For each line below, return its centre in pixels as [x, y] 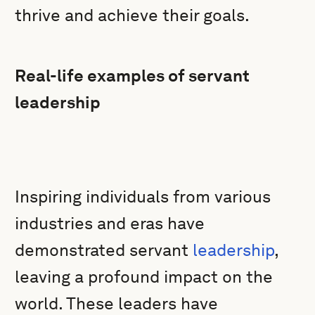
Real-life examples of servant [133, 76]
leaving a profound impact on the [144, 277]
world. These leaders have [117, 303]
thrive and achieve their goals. [133, 15]
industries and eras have [110, 223]
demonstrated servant [104, 250]
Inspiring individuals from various [143, 197]
